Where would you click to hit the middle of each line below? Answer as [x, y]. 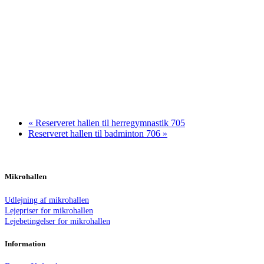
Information [25, 244]
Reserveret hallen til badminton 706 [95, 133]
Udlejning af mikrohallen [47, 200]
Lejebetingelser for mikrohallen [57, 221]
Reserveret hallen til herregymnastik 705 [109, 123]
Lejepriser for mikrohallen [49, 210]
